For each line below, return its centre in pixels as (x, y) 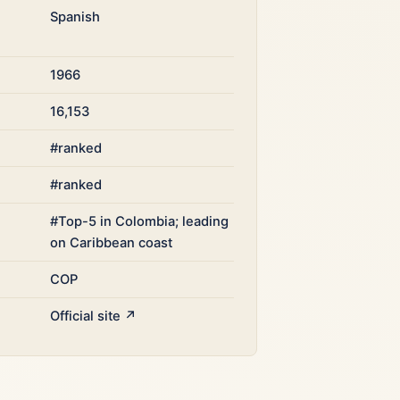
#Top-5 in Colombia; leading (140, 221)
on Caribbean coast (112, 243)
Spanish (75, 17)
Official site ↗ (94, 316)
